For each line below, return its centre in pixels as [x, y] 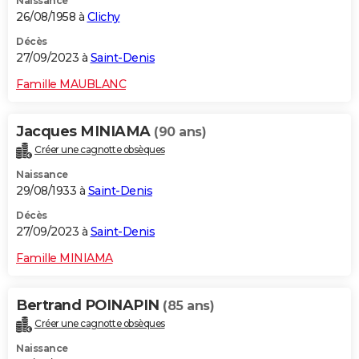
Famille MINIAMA [65, 258]
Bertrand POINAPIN [89, 306]
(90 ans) [180, 132]
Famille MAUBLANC [71, 85]
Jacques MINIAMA [85, 132]
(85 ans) [188, 306]
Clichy [103, 17]
